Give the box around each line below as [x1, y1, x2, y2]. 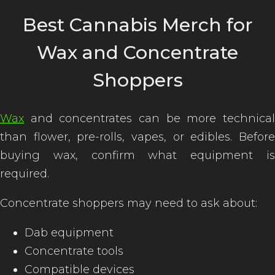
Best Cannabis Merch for [22, 14, 253, 36]
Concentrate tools [25, 244, 123, 258]
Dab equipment [25, 226, 114, 239]
